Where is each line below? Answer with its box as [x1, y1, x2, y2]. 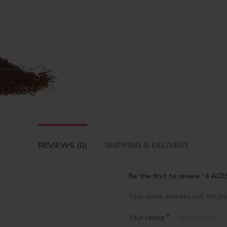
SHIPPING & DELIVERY [104, 139, 189, 151]
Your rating [129, 213, 166, 223]
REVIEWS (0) [38, 139, 87, 151]
